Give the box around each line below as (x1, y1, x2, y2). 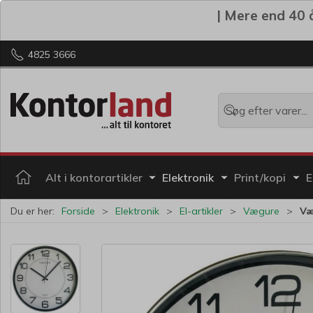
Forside (61, 204, 95, 217)
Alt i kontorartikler (45, 170, 143, 184)
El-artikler (180, 204, 223, 217)
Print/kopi (234, 170, 286, 184)
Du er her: (10, 204, 54, 217)
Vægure (243, 204, 279, 217)
